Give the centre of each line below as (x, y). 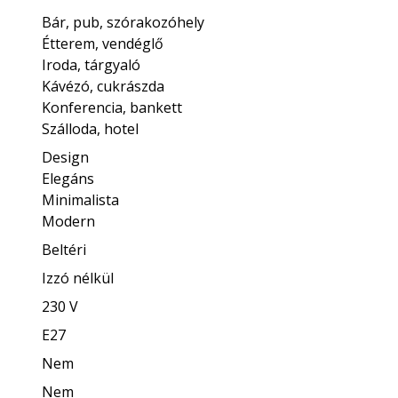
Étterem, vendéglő (102, 44)
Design (65, 157)
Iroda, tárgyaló (91, 65)
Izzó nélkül (77, 278)
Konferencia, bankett (111, 107)
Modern (68, 221)
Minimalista (80, 200)
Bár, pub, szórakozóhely (123, 22)
